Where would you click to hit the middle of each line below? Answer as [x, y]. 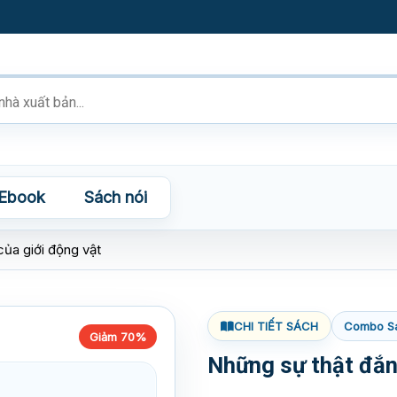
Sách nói [116, 197]
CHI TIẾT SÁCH [276, 326]
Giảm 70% [118, 337]
